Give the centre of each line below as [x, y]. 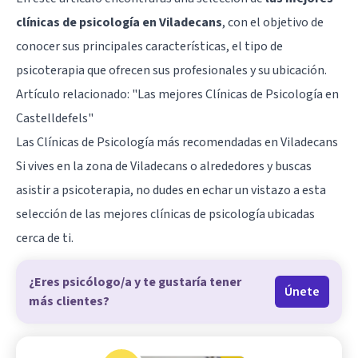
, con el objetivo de [273, 22]
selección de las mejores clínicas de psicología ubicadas [165, 214]
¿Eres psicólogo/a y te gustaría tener [135, 282]
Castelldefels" [55, 118]
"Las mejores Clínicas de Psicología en [235, 94]
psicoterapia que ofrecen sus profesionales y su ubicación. [171, 70]
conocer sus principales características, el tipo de [149, 46]
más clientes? [69, 301]
